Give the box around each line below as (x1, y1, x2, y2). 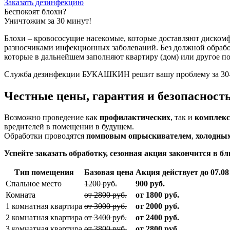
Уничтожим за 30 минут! (4, 16, 91, 25)
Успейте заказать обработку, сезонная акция (4, 149, 169, 158)
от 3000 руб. (84, 202, 127, 211)
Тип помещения (14, 168, 74, 177)
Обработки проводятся (4, 131, 86, 141)
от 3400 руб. (84, 213, 127, 222)
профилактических (100, 113, 170, 122)
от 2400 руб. (136, 213, 179, 222)
